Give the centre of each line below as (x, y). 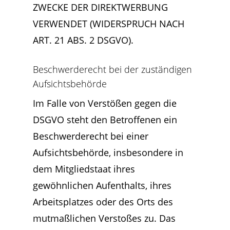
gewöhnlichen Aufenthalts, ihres (102, 185)
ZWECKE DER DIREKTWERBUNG (100, 7)
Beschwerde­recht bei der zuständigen (112, 69)
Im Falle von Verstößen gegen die (105, 103)
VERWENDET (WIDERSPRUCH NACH (109, 24)
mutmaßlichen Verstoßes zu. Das (104, 218)
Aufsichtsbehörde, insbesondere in (108, 152)
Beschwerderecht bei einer (91, 136)
